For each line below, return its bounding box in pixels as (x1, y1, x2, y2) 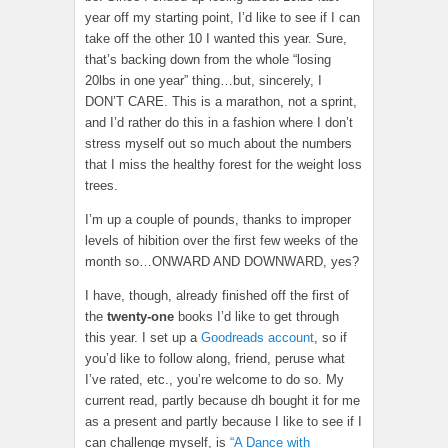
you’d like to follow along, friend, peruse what (85, 351, 345, 366)
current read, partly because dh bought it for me (85, 393, 360, 408)
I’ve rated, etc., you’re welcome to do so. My (85, 372, 344, 387)
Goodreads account (201, 330, 314, 345)
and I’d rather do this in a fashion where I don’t (85, 115, 353, 130)
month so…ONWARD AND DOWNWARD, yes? (85, 254, 359, 269)
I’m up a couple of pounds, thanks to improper (85, 212, 351, 227)
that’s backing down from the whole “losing (85, 52, 331, 67)
